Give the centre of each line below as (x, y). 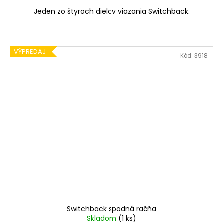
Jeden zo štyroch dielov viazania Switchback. (111, 12)
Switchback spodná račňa (111, 208)
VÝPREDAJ (30, 52)
